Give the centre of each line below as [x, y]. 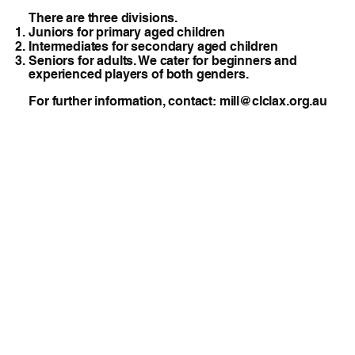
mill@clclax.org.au [273, 101]
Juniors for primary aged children [127, 32]
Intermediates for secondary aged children [153, 46]
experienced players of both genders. [139, 74]
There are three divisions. [103, 17]
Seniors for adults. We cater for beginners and [163, 60]
